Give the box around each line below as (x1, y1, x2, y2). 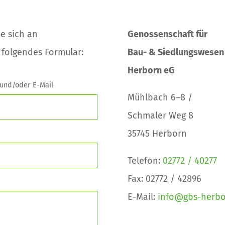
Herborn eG (127, 65, 175, 76)
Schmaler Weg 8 (127, 110, 193, 122)
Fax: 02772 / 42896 (127, 173, 201, 185)
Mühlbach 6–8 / (127, 92, 192, 103)
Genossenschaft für (127, 29, 207, 40)
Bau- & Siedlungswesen (127, 47, 224, 58)
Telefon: (127, 155, 163, 167)
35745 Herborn (127, 128, 187, 140)
